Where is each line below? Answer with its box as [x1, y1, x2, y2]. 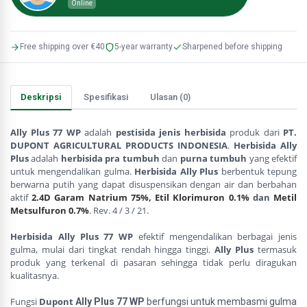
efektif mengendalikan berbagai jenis [133, 230, 297, 243]
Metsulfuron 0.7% [10, 204, 89, 217]
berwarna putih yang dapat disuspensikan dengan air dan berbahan [10, 178, 297, 191]
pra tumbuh [105, 152, 160, 164]
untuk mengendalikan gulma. [10, 165, 135, 177]
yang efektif [247, 152, 297, 164]
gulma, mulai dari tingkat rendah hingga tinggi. [10, 243, 215, 256]
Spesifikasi [84, 92, 128, 102]
